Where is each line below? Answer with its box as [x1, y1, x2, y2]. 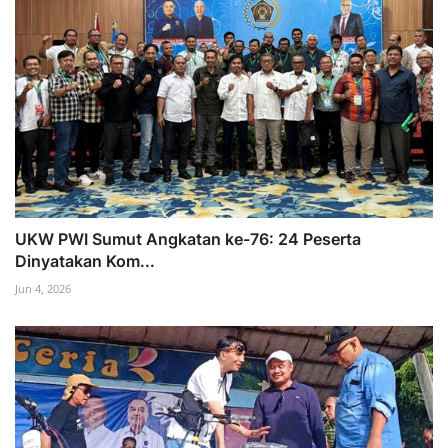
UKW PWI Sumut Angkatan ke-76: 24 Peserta [15, 229, 361, 250]
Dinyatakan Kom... [15, 251, 155, 272]
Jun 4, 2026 [15, 281, 71, 297]
